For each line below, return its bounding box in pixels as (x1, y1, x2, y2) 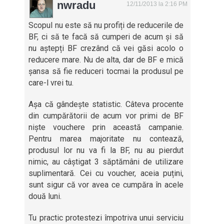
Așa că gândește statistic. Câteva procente (28, 99, 183, 109)
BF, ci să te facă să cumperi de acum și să (28, 32, 183, 41)
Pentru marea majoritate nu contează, (28, 134, 183, 143)
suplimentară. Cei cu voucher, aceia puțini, (28, 168, 183, 178)
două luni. (28, 191, 62, 201)
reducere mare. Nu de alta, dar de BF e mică (28, 55, 183, 64)
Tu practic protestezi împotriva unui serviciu (28, 213, 183, 222)
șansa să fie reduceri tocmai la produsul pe (28, 66, 183, 76)
